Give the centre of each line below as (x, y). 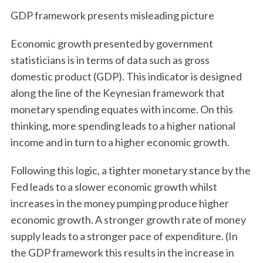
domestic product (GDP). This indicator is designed (126, 76)
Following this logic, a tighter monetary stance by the (130, 170)
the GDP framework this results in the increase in (122, 252)
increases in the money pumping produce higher (119, 203)
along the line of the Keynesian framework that (117, 93)
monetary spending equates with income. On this (122, 109)
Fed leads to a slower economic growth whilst (114, 187)
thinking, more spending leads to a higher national (123, 126)
